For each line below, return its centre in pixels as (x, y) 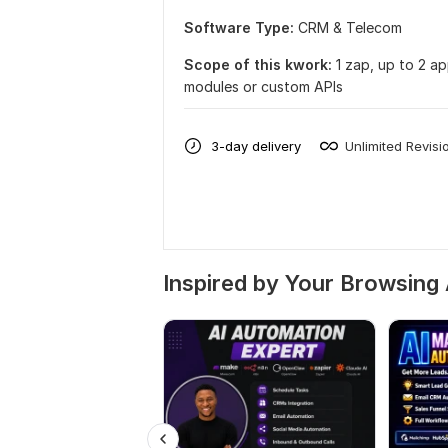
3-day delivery (256, 145)
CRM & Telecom (350, 27)
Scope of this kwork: (258, 64)
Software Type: (239, 27)
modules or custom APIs (263, 86)
